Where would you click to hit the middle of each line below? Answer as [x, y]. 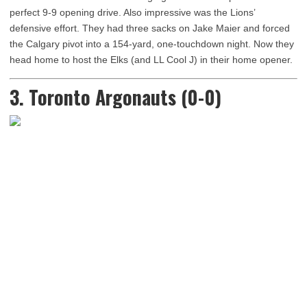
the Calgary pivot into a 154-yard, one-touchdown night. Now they [152, 44]
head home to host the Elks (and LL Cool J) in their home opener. [151, 60]
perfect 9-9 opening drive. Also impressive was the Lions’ [132, 12]
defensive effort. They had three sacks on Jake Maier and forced [150, 28]
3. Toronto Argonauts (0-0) [115, 97]
